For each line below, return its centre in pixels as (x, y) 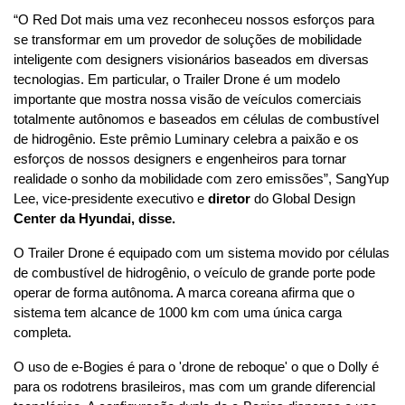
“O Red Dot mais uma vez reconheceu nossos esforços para (194, 20)
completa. (42, 333)
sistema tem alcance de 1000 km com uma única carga (178, 313)
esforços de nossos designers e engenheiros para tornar (180, 160)
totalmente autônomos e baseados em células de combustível (196, 120)
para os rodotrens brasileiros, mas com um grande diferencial (194, 387)
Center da (44, 219)
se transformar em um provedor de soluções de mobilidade (188, 40)
